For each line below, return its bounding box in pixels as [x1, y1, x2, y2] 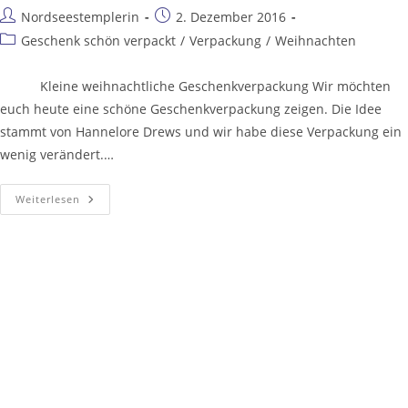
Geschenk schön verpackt [21, 31, 176, 49]
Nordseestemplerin [21, 7, 139, 25]
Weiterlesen [15, 191, 80, 206]
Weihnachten [275, 31, 356, 49]
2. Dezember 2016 [176, 7, 286, 25]
